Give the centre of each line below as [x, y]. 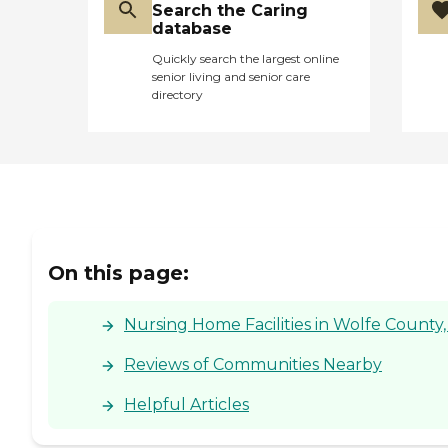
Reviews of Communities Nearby [253, 364]
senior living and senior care [231, 76]
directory [177, 94]
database [192, 28]
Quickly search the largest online [245, 58]
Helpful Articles [186, 404]
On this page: [118, 272]
